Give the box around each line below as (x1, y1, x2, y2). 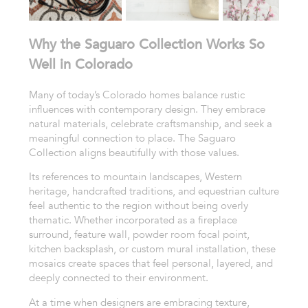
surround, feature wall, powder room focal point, (28, 228, 250, 242)
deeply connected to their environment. (28, 271, 208, 285)
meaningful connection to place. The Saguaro (28, 131, 236, 145)
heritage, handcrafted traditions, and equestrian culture (28, 184, 279, 199)
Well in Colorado (28, 54, 133, 73)
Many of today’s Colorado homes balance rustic (28, 87, 245, 102)
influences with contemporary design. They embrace (28, 102, 265, 116)
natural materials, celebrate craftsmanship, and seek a (28, 116, 272, 131)
